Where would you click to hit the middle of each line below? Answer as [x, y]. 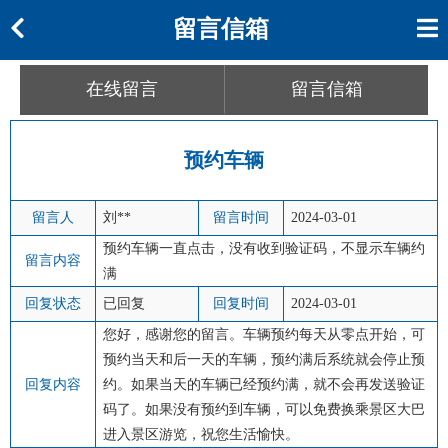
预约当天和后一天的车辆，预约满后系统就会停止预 [264, 359]
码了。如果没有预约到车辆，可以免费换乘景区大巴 [264, 409]
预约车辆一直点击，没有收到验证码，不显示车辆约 [264, 248]
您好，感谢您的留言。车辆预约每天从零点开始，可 [264, 334]
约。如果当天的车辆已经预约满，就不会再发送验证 [264, 384]
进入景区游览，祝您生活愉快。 [201, 434]
